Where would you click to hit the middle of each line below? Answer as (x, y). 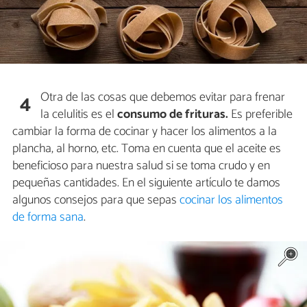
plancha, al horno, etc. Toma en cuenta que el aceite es (147, 149)
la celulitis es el (79, 115)
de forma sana (48, 218)
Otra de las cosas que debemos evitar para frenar (163, 98)
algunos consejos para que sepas (96, 200)
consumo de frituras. (173, 115)
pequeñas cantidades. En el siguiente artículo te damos (146, 183)
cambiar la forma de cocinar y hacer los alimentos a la (145, 132)
